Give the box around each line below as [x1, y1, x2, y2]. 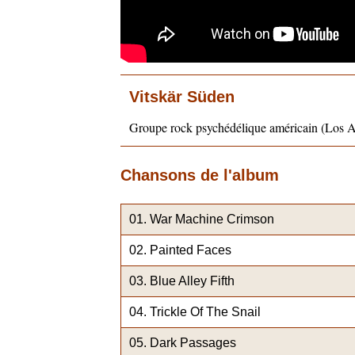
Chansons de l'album [120, 166, 279, 185]
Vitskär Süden [129, 88, 235, 106]
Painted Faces [150, 243, 231, 258]
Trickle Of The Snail [150, 305, 261, 319]
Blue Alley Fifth [150, 274, 235, 288]
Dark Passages [150, 336, 236, 350]
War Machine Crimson [150, 212, 274, 227]
